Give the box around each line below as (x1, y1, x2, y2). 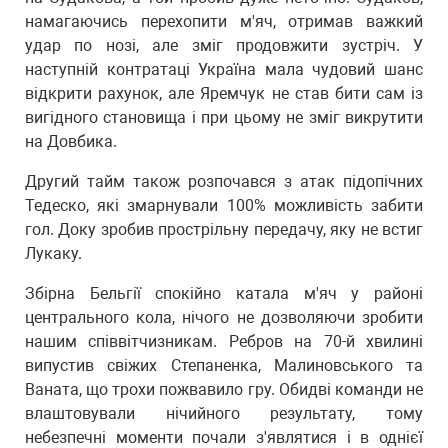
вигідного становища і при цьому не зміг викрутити (25, 108, 423, 127)
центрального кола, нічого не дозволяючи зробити (25, 308, 423, 327)
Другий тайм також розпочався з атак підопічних (25, 172, 423, 191)
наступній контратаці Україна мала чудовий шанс (25, 60, 423, 79)
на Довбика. (25, 132, 117, 151)
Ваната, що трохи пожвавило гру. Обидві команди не (25, 380, 423, 399)
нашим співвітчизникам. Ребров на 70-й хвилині (25, 332, 423, 351)
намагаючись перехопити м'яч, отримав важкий (25, 12, 423, 31)
